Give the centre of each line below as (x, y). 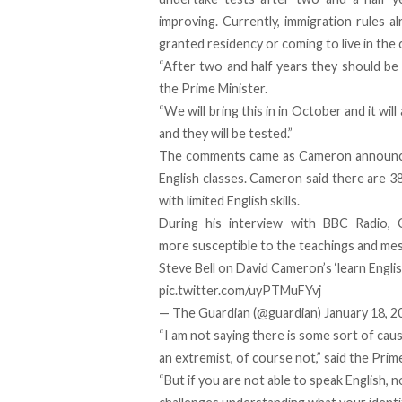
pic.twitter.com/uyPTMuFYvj (240, 290)
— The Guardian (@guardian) (241, 312)
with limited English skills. (229, 200)
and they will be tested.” (226, 133)
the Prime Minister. (213, 88)
